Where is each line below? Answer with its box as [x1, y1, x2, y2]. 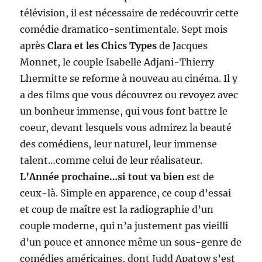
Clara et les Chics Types [47, 40, 157, 52]
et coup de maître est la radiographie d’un [20, 204, 214, 216]
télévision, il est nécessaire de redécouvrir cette [20, 7, 239, 19]
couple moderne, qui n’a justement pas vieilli [20, 220, 229, 232]
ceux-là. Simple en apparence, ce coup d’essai [20, 187, 232, 199]
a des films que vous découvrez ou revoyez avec [20, 89, 239, 101]
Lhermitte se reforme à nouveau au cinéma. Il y [20, 73, 238, 85]
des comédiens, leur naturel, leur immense [20, 138, 218, 150]
